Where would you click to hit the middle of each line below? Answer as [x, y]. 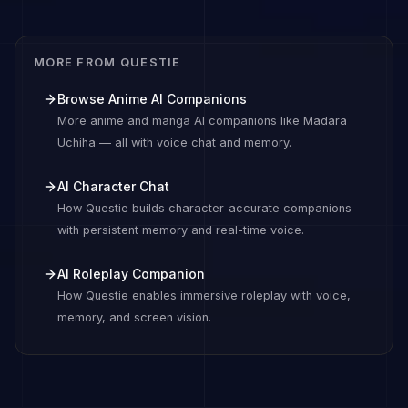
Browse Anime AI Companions [152, 99]
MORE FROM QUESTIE [107, 62]
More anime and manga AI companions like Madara [202, 121]
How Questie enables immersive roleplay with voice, [204, 296]
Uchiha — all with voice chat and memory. [174, 143]
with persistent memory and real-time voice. [181, 230]
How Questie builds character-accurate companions [204, 208]
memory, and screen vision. [134, 317]
